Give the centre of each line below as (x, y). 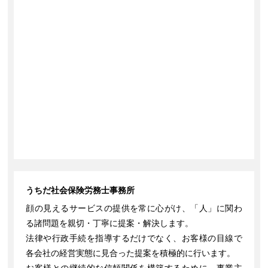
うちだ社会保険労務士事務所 (80, 191)
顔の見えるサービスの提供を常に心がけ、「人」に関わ (134, 208)
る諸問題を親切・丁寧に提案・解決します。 (110, 223)
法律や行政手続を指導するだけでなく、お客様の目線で (134, 238)
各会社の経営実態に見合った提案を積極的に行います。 (131, 253)
